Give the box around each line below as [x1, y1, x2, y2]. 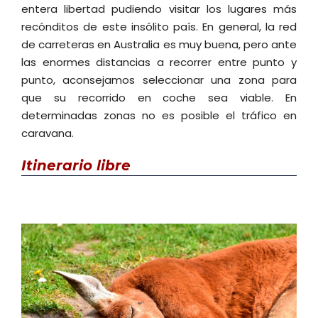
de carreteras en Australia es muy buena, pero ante [21, 36, 297, 52]
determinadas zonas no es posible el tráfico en [21, 107, 297, 123]
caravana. [21, 125, 74, 141]
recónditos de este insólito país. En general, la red [21, 18, 297, 34]
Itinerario [21, 157, 92, 175]
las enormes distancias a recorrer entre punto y [21, 54, 297, 70]
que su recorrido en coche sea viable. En [21, 89, 297, 105]
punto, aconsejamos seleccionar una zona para [21, 72, 297, 87]
